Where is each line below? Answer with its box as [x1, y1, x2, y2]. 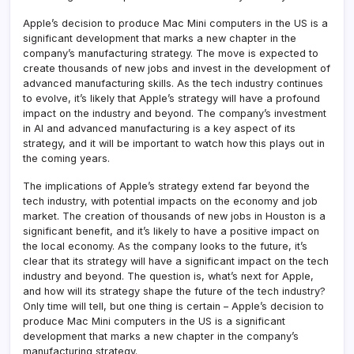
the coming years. [23, 152, 110, 164]
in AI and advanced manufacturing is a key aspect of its [23, 122, 296, 134]
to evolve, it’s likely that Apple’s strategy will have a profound [23, 92, 320, 104]
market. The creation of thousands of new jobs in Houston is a [23, 209, 326, 222]
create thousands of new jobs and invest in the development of [23, 62, 330, 74]
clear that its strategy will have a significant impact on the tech [23, 254, 329, 267]
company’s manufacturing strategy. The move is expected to [23, 47, 318, 59]
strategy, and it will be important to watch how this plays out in [23, 137, 325, 149]
